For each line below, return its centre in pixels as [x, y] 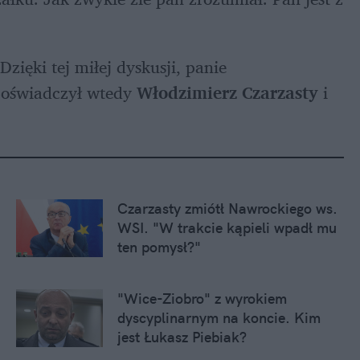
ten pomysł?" [159, 247]
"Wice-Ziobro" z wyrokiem [202, 299]
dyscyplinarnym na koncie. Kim [219, 318]
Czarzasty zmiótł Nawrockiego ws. [227, 209]
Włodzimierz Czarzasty [227, 93]
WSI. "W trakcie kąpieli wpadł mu [227, 228]
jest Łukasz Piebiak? [182, 337]
